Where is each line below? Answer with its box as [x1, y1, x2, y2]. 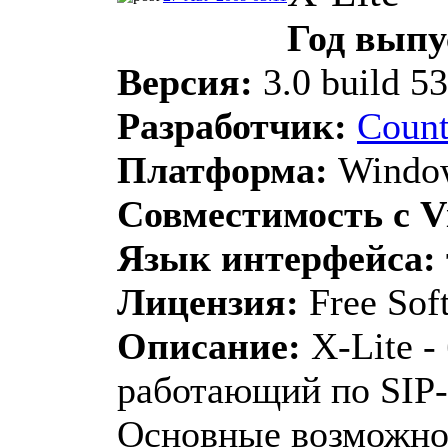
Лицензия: [117, 280, 299, 323]
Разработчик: [117, 104, 347, 147]
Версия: [117, 60, 253, 103]
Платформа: [117, 148, 328, 191]
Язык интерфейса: [117, 236, 436, 279]
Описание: [117, 324, 301, 367]
